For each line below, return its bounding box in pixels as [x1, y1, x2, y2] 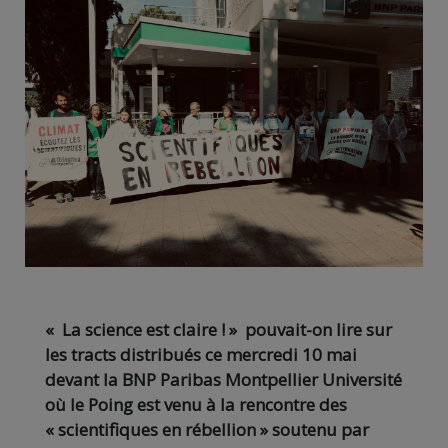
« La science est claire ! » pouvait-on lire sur [45, 318, 392, 342]
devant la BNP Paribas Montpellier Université [45, 368, 402, 392]
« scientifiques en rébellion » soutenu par [45, 418, 369, 442]
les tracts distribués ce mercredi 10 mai [45, 343, 357, 367]
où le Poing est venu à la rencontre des [45, 393, 347, 417]
